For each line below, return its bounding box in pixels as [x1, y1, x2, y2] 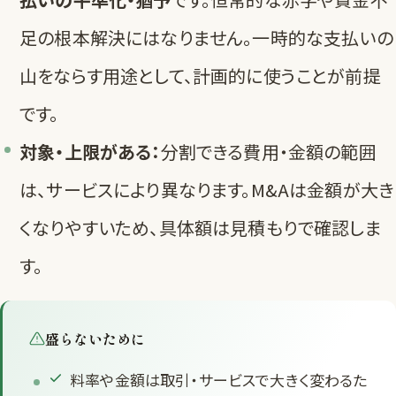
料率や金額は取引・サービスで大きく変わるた [70, 369, 368, 392]
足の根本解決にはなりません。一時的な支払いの [19, 25, 393, 51]
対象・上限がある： [19, 139, 161, 165]
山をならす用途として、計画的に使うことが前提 [19, 63, 381, 89]
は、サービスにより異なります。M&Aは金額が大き [19, 177, 394, 203]
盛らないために [45, 328, 146, 350]
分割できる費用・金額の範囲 [160, 139, 377, 165]
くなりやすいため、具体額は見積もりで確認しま [19, 215, 381, 241]
